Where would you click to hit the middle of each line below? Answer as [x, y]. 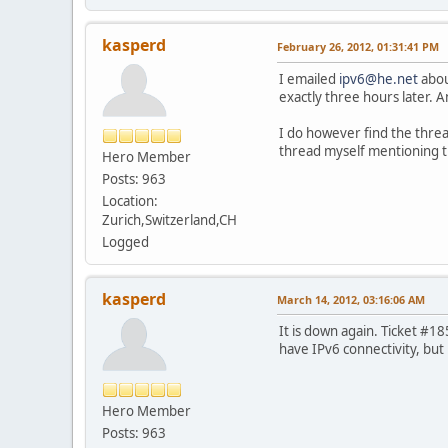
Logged [125, 241]
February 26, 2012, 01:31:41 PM [358, 46]
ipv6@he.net [378, 78]
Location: [130, 200]
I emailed [309, 78]
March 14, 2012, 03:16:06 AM [351, 299]
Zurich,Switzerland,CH [169, 219]
